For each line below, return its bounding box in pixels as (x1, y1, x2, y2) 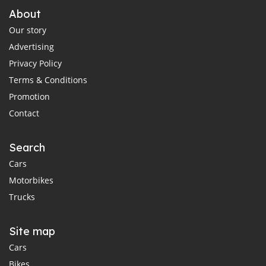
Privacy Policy (9, 57, 62, 69)
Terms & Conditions (9, 74, 87, 85)
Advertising (9, 40, 54, 52)
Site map (9, 224, 55, 238)
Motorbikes (9, 174, 53, 186)
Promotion (9, 90, 50, 102)
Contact (9, 107, 39, 119)
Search (9, 140, 45, 154)
